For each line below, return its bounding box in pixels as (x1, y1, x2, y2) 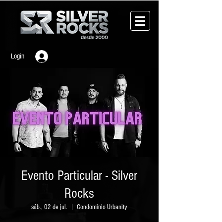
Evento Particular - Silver (21, 167, 137, 183)
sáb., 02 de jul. (31, 203, 67, 211)
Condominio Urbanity (77, 203, 127, 211)
